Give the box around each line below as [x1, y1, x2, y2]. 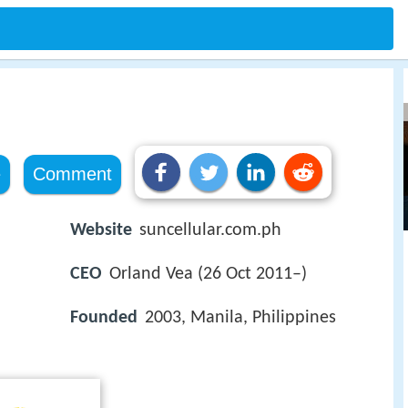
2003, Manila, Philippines [145, 309, 336, 328]
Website [70, 221, 132, 240]
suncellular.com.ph [139, 221, 281, 240]
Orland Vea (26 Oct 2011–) [109, 265, 307, 284]
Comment [32, 164, 112, 184]
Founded [70, 309, 138, 328]
